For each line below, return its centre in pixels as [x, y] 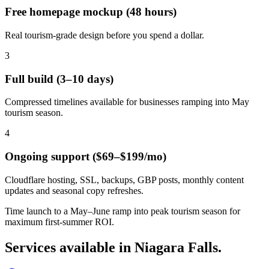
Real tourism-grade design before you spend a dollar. [104, 35]
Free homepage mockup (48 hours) [91, 12]
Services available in [70, 247]
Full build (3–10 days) [59, 79]
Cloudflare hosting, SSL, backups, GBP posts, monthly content [124, 180]
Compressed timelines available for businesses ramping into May [127, 102]
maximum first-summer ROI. [59, 222]
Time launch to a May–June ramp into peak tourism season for [122, 211]
